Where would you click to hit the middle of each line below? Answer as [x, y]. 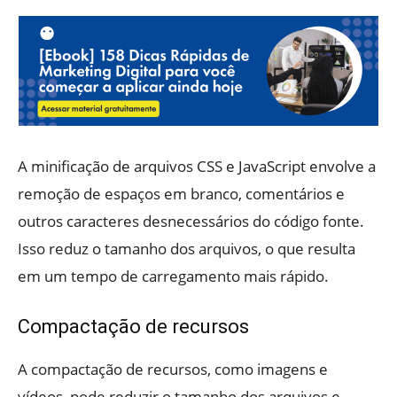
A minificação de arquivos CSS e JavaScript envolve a [197, 166]
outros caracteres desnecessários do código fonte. [191, 221]
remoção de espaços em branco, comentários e [181, 193]
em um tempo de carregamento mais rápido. [173, 276]
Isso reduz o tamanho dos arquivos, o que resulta [187, 248]
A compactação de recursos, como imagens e [173, 369]
